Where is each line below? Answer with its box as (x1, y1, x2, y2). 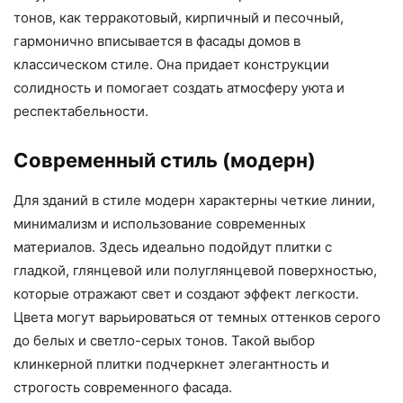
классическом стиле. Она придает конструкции (13, 56, 329, 74)
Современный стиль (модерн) (13, 148, 316, 173)
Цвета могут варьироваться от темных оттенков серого (13, 309, 381, 327)
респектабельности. (13, 103, 148, 121)
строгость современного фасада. (13, 379, 232, 397)
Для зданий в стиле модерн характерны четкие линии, (13, 192, 375, 210)
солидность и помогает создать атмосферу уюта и (13, 79, 345, 97)
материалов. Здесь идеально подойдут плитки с (13, 238, 332, 256)
